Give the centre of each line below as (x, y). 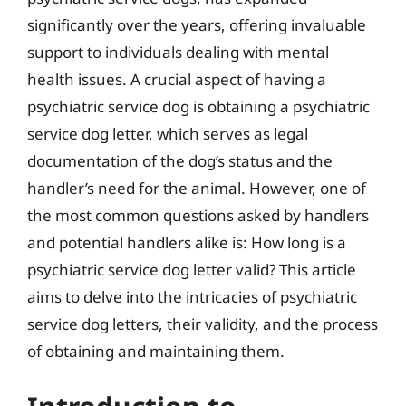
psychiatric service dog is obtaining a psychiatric (198, 106)
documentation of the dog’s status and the (180, 160)
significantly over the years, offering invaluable (197, 24)
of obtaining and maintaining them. (156, 351)
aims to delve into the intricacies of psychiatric (192, 296)
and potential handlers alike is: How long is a (187, 242)
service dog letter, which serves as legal (168, 133)
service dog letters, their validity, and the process (203, 324)
